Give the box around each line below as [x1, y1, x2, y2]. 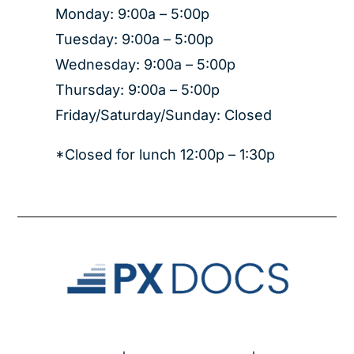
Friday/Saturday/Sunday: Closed [55, 106, 272, 123]
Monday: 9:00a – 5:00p [55, 5, 209, 22]
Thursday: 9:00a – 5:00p [55, 81, 220, 98]
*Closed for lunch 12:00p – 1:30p [55, 145, 275, 163]
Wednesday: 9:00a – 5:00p [55, 55, 235, 73]
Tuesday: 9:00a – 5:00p [55, 30, 213, 47]
